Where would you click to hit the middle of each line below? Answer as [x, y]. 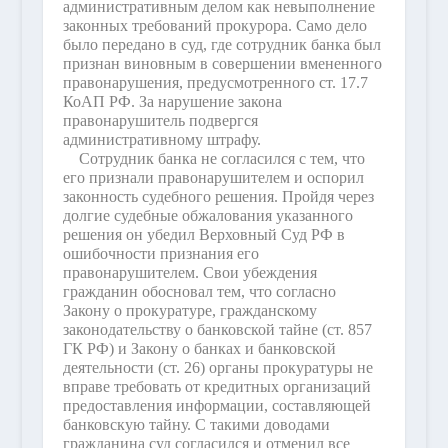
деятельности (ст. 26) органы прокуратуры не [217, 367]
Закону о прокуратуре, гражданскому [189, 310]
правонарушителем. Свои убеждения [189, 272]
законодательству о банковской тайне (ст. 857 [217, 329]
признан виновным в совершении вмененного [222, 63]
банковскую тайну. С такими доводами [196, 424]
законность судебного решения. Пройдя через [218, 196]
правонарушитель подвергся [160, 120]
